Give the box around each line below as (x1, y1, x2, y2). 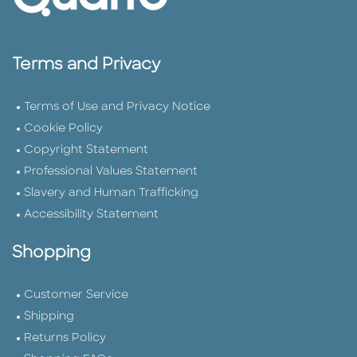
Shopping (12, 245, 91, 262)
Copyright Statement (24, 144, 148, 157)
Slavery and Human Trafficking (24, 187, 198, 200)
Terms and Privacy (12, 57, 161, 74)
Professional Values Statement (24, 166, 198, 178)
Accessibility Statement (24, 209, 159, 222)
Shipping (24, 311, 74, 324)
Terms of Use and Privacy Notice (24, 101, 210, 114)
